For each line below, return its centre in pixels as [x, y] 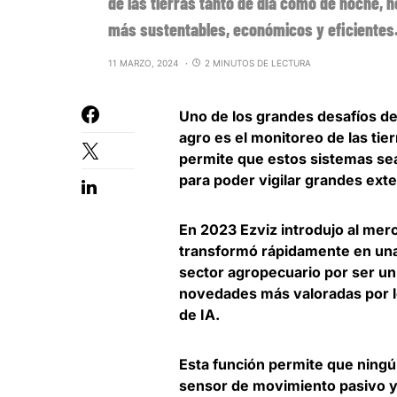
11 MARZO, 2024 [143, 63]
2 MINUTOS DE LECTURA [258, 63]
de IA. [199, 315]
